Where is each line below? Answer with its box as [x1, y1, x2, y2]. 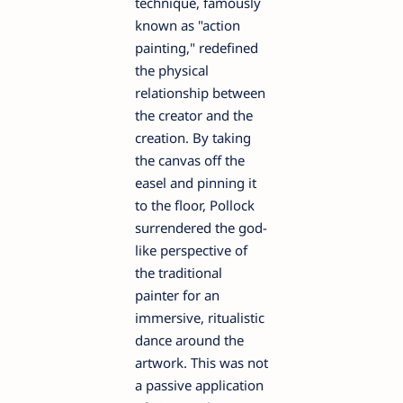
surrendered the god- [135, 219, 267, 237]
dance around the [135, 331, 244, 350]
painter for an [135, 286, 219, 305]
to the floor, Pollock [135, 196, 255, 215]
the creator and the [135, 106, 253, 125]
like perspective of [135, 241, 247, 260]
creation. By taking [135, 129, 251, 148]
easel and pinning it [135, 174, 256, 193]
